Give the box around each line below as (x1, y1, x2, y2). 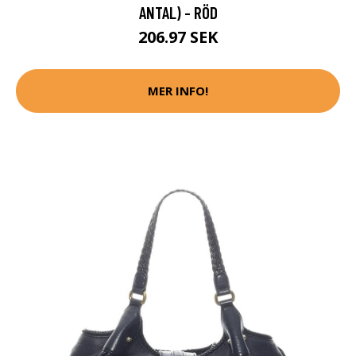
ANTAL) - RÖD (138, 2, 218, 22)
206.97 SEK (138, 25, 218, 48)
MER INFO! (148, 83, 208, 99)
